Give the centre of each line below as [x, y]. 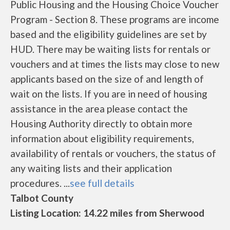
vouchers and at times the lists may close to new [115, 64]
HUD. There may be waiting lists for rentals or [110, 49]
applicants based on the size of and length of [107, 79]
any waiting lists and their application [91, 168]
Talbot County [42, 198]
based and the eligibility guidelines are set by [109, 34]
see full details [102, 183]
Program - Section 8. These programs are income [115, 19]
